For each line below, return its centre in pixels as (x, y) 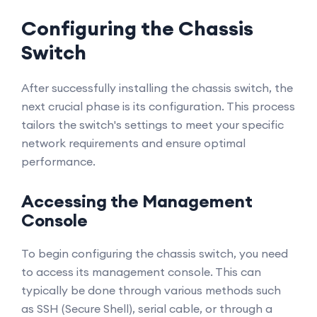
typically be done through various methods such (151, 290)
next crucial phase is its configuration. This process (158, 106)
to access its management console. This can (141, 272)
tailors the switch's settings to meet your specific (152, 125)
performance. (58, 161)
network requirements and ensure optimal (133, 143)
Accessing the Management (137, 201)
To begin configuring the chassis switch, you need (155, 253)
